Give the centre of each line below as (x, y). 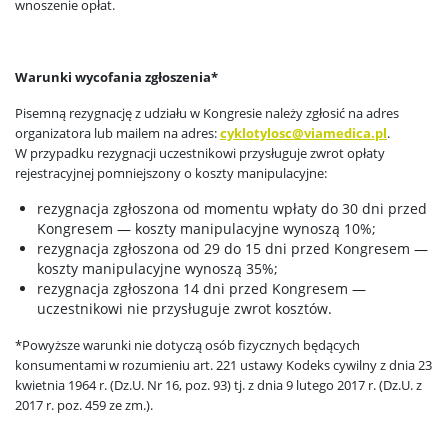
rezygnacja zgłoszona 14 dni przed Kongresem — (201, 288)
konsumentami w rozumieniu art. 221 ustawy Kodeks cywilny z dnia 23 (223, 365)
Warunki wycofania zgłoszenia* (116, 77)
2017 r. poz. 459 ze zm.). (84, 405)
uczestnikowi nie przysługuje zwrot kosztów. (184, 308)
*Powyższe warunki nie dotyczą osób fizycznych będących (187, 345)
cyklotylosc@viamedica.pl (303, 133)
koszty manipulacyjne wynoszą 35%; (157, 268)
